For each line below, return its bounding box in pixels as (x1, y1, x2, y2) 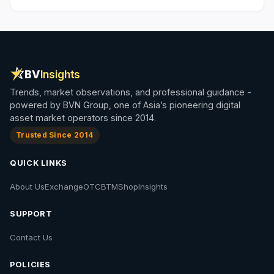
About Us (10, 182, 45, 192)
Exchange (45, 182, 83, 192)
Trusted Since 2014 (16, 130, 94, 140)
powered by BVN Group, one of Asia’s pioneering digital (10, 99, 240, 110)
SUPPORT (10, 209, 53, 219)
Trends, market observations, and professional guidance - (10, 86, 251, 97)
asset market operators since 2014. (10, 112, 156, 123)
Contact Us (10, 232, 53, 243)
